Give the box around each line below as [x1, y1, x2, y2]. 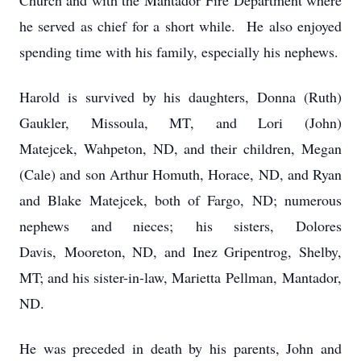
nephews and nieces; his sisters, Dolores [19, 216, 342, 235]
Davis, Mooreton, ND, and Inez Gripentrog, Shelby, [19, 242, 342, 261]
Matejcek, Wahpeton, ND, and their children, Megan [19, 139, 342, 158]
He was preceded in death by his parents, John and [19, 338, 342, 358]
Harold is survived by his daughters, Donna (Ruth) [19, 87, 342, 106]
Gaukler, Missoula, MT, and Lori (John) [19, 113, 342, 132]
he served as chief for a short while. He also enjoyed [19, 16, 342, 35]
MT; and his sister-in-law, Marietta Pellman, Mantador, [19, 268, 342, 287]
